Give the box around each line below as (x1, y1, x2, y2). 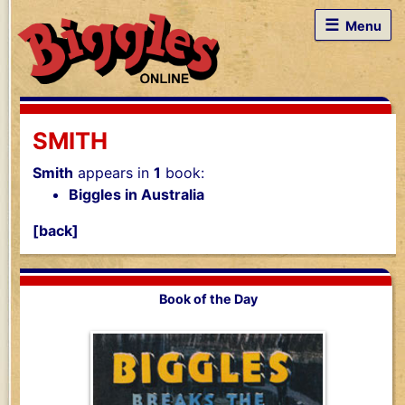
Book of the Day (158, 291, 258, 307)
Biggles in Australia (69, 185, 204, 204)
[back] (33, 221, 79, 240)
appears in (73, 164, 154, 183)
